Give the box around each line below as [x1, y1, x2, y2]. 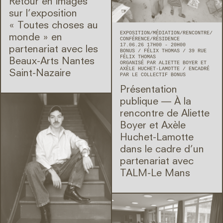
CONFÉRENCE [120, 36, 150, 42]
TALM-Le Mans [120, 168, 190, 179]
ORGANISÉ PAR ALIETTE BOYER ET [120, 60, 207, 66]
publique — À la [120, 97, 191, 107]
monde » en [9, 33, 62, 43]
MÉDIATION [153, 30, 180, 36]
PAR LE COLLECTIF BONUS [120, 72, 186, 78]
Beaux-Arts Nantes [9, 57, 95, 67]
